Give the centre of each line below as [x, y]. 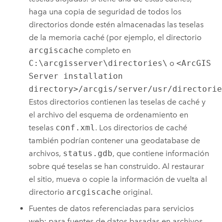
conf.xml [76, 127]
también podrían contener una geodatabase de [115, 140]
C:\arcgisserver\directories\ [98, 63]
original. [137, 192]
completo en [107, 50]
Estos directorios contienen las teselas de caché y [117, 102]
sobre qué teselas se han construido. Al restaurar [117, 166]
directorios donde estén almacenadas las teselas [116, 24]
